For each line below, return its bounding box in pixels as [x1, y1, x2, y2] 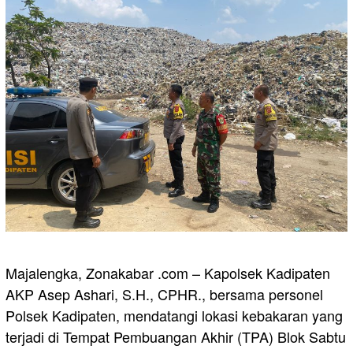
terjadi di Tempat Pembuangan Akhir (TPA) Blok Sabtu [6, 326, 346, 347]
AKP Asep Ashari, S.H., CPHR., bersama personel [6, 284, 323, 305]
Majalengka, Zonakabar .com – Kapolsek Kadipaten [6, 262, 330, 284]
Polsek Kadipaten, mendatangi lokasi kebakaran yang [6, 305, 343, 326]
